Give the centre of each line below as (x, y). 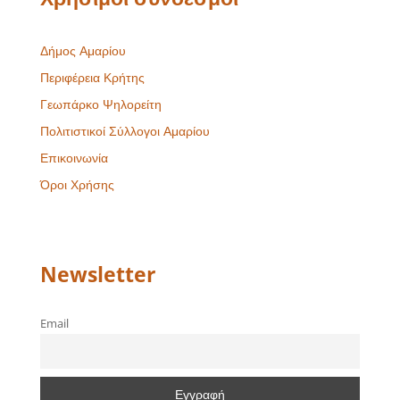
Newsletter (97, 274)
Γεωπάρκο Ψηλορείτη (100, 104)
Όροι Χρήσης (77, 184)
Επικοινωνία (74, 157)
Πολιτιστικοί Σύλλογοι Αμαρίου (125, 130)
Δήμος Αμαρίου (83, 50)
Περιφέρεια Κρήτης (92, 77)
